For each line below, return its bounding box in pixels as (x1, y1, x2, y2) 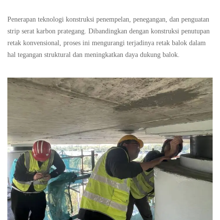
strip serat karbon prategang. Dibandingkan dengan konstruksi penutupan (7, 27, 210, 35)
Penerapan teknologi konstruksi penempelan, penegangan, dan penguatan (7, 16, 209, 24)
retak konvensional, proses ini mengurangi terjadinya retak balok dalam (7, 39, 206, 47)
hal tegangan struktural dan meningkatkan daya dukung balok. (7, 51, 180, 59)
